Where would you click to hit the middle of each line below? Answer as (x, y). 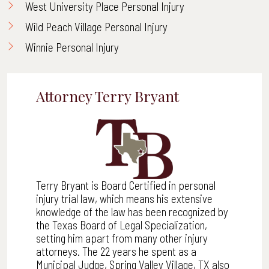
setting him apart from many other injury (122, 238)
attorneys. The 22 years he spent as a (116, 252)
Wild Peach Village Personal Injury (96, 27)
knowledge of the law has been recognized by (132, 212)
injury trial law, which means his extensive (124, 199)
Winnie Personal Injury (72, 47)
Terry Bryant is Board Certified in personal (126, 186)
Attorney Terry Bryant (107, 96)
